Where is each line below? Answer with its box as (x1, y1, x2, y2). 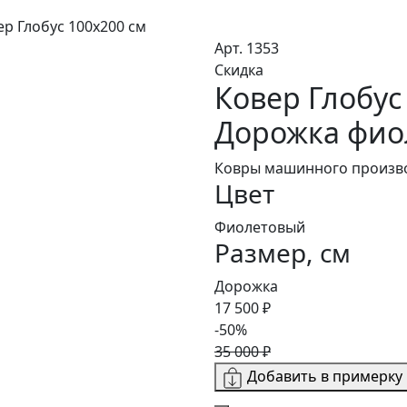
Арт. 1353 (214, 38, 279, 59)
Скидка (214, 60, 263, 81)
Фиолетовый (214, 217, 305, 238)
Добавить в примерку (247, 366, 402, 387)
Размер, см (214, 235, 351, 271)
